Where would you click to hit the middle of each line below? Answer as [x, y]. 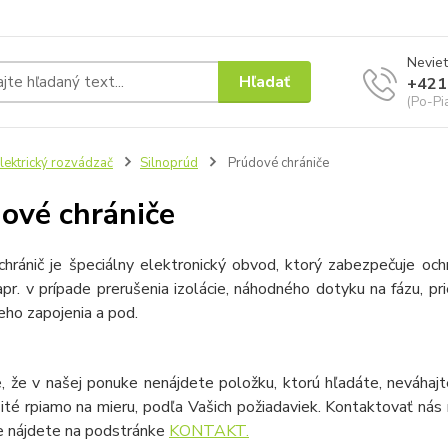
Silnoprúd [168, 163]
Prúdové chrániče [276, 163]
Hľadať [265, 81]
